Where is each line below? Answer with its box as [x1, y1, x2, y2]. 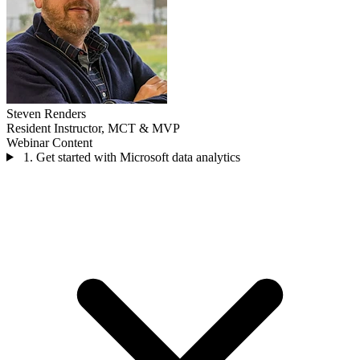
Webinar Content [6, 135, 92, 149]
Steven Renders [6, 106, 86, 121]
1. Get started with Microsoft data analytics [22, 149, 240, 164]
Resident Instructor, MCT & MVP [6, 121, 180, 135]
